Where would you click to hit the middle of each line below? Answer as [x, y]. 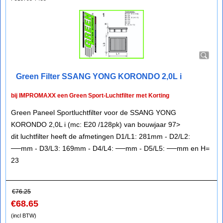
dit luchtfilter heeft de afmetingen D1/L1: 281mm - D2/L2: [101, 136]
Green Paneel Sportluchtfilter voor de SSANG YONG [94, 112]
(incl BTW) [24, 216]
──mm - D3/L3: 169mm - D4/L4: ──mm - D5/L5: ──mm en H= [110, 148]
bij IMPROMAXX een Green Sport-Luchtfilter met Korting [90, 96]
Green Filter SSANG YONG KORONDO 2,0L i [99, 76]
